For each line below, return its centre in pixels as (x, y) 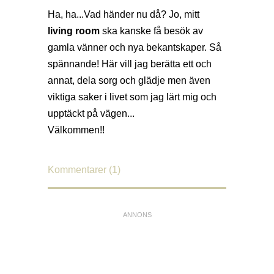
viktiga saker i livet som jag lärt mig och (132, 97)
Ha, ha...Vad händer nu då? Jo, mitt (124, 15)
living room (74, 31)
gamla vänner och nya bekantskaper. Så (135, 48)
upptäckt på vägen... (91, 114)
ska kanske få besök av (151, 31)
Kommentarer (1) (84, 170)
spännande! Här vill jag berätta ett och (130, 64)
